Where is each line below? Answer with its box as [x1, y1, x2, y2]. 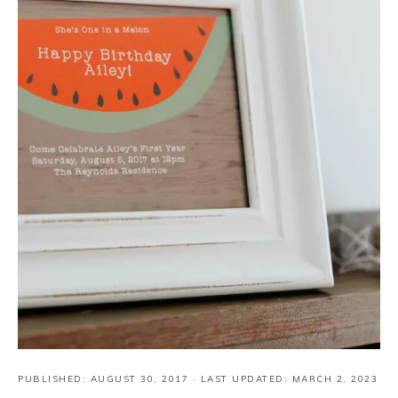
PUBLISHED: [18, 373, 91, 385]
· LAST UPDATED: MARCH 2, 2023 [188, 373, 378, 385]
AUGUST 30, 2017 [90, 373, 188, 385]
